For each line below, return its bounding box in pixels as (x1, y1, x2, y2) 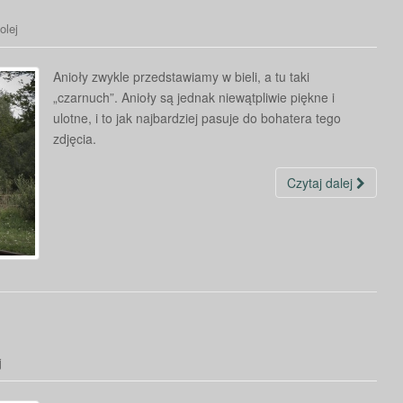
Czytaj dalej (287, 174, 356, 192)
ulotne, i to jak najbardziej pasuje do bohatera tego (53, 109, 341, 127)
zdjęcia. (53, 130, 96, 148)
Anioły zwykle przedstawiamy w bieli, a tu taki (53, 67, 309, 85)
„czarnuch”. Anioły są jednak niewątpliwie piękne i (53, 88, 335, 106)
